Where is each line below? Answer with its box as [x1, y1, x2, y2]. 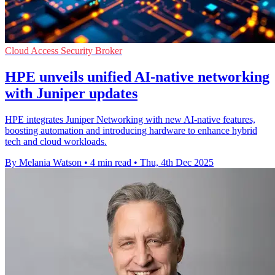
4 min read [90, 157, 131, 168]
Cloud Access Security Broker [5, 45, 122, 56]
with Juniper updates [5, 85, 137, 101]
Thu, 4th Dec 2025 [140, 157, 214, 168]
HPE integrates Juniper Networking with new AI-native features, [5, 114, 255, 125]
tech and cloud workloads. [5, 136, 107, 147]
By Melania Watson [5, 157, 82, 168]
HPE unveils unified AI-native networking [5, 68, 269, 85]
